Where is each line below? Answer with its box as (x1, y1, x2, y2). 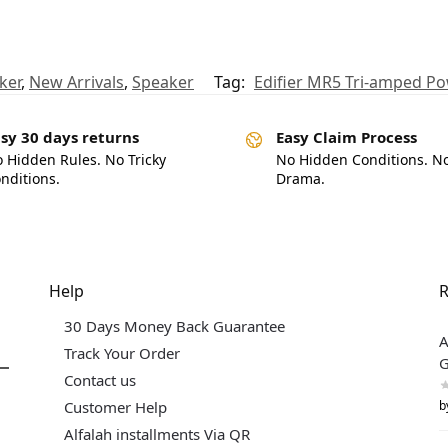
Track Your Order (64, 343, 180, 364)
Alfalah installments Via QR (64, 424, 250, 445)
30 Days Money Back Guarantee (64, 316, 285, 337)
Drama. (276, 168, 325, 188)
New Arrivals (29, 71, 124, 94)
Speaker (132, 71, 194, 94)
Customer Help (64, 397, 167, 418)
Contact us (64, 370, 136, 391)
